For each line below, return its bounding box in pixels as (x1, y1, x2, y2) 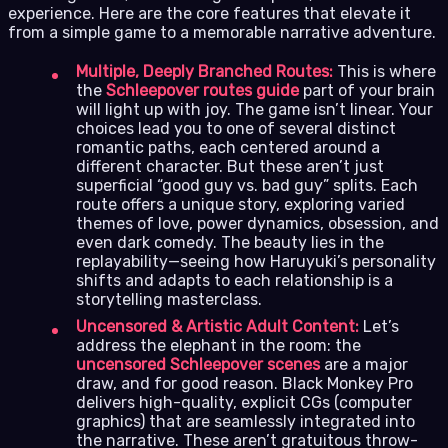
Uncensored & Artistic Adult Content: (76, 316, 359, 336)
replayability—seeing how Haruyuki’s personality (76, 251, 436, 271)
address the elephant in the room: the (76, 335, 361, 355)
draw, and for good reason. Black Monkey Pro (76, 373, 413, 393)
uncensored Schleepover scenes (76, 354, 320, 374)
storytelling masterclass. (76, 289, 262, 309)
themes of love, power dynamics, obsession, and (76, 213, 439, 233)
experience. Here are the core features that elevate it (8, 3, 411, 23)
